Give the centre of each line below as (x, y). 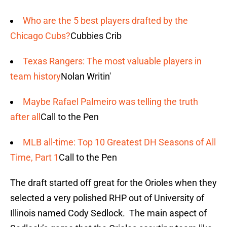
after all (25, 117)
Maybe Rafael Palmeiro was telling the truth (110, 102)
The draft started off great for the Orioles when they (113, 183)
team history (35, 77)
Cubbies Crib (96, 36)
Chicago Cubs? (40, 36)
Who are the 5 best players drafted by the (105, 21)
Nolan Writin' (86, 77)
